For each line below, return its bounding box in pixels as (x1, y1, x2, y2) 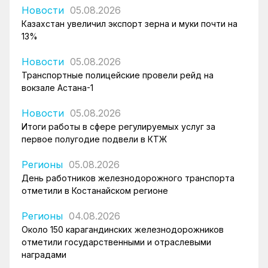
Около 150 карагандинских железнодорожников (22, 224, 224, 234)
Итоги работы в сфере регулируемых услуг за (22, 121, 215, 132)
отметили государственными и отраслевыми (22, 236, 211, 247)
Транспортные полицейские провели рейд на (22, 69, 214, 80)
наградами (22, 249, 66, 260)
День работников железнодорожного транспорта (22, 172, 234, 183)
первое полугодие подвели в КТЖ (22, 133, 167, 144)
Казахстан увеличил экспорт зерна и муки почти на (22, 18, 237, 29)
